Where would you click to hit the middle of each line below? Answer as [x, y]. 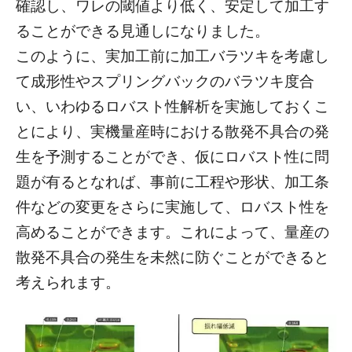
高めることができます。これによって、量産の [172, 231]
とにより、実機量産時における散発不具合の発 [172, 131]
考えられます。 [68, 282]
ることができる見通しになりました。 [143, 30]
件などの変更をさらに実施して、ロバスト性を [172, 206]
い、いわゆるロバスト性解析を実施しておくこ [172, 106]
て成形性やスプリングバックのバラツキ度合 [165, 81]
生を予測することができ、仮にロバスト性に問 [172, 156]
